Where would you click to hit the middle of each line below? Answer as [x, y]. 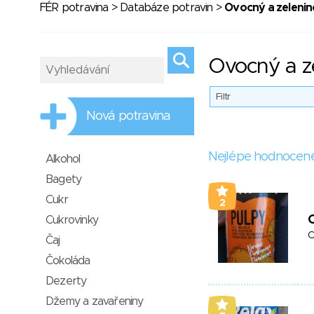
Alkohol [63, 159]
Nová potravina [129, 116]
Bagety [64, 179]
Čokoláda [68, 261]
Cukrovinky [72, 220]
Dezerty [66, 281]
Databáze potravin [166, 8]
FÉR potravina [74, 8]
